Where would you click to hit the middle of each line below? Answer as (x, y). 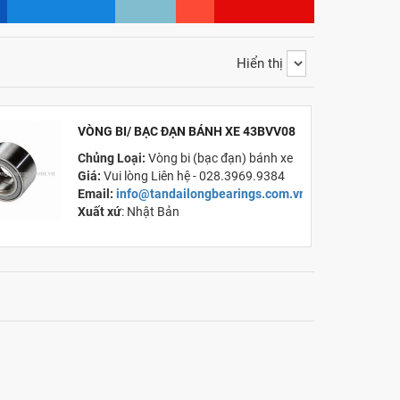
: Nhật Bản (154, 211)
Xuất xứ (100, 211)
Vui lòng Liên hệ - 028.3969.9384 (195, 175)
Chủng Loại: (113, 158)
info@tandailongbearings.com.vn (213, 193)
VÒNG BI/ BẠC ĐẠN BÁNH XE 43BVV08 (187, 132)
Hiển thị (260, 63)
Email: (97, 193)
